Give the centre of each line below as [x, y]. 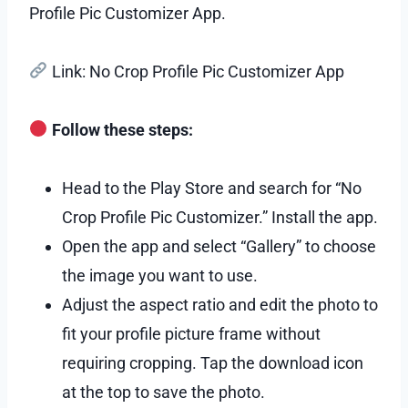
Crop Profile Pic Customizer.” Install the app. [220, 217]
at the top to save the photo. [163, 392]
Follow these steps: [120, 129]
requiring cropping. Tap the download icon [213, 362]
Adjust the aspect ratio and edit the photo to [220, 304]
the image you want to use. [160, 275]
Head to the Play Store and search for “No [212, 188]
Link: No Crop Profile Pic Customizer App [196, 71]
